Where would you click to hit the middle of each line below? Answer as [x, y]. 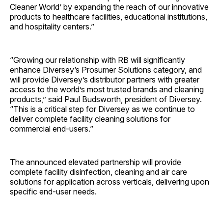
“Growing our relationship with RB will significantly [97, 60]
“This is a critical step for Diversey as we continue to [102, 109]
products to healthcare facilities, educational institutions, [109, 17]
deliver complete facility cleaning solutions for [90, 119]
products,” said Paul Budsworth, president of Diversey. [106, 99]
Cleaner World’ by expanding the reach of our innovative [109, 7]
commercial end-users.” [52, 129]
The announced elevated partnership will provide [96, 162]
